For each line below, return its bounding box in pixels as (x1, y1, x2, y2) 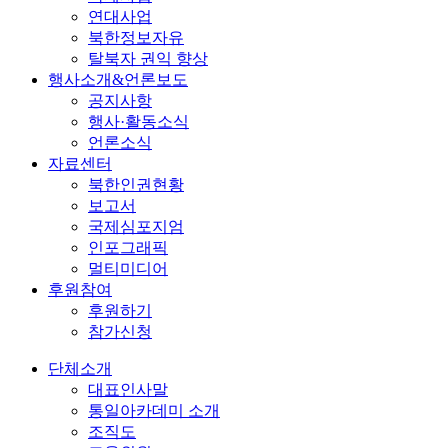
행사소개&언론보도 (48, 71, 188, 88)
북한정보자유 (88, 29, 184, 46)
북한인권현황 (88, 176, 184, 193)
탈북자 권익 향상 (88, 50, 208, 67)
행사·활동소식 (88, 113, 189, 130)
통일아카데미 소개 (88, 402, 220, 419)
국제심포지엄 (88, 218, 184, 235)
